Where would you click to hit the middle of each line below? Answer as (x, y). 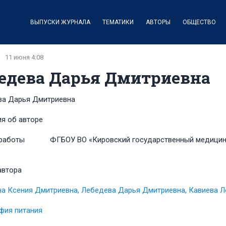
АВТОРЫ (158, 22)
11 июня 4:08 (24, 57)
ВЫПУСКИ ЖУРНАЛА (60, 22)
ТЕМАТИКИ (118, 22)
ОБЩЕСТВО (199, 22)
